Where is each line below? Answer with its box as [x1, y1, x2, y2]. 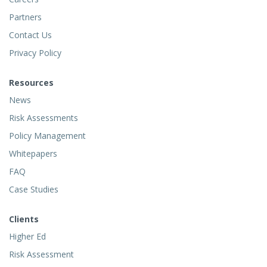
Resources [9, 77, 54, 89]
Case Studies [9, 184, 58, 195]
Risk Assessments [9, 112, 78, 124]
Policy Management [9, 130, 86, 142]
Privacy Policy [9, 47, 61, 59]
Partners [9, 11, 42, 23]
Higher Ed [9, 231, 46, 243]
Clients [9, 213, 39, 225]
